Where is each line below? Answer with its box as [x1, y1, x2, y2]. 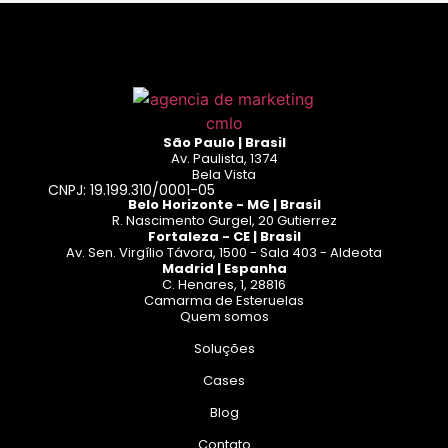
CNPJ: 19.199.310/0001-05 [48, 180, 215, 201]
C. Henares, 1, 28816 [162, 275, 286, 295]
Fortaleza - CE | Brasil [147, 227, 301, 247]
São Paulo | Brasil [162, 133, 286, 153]
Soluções [193, 339, 255, 359]
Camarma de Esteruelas [144, 291, 304, 311]
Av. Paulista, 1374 [170, 149, 278, 169]
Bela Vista [192, 165, 256, 185]
